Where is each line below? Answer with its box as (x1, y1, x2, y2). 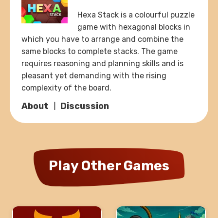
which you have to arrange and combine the (21, 35, 183, 44)
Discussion (60, 101, 109, 112)
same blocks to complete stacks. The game (21, 47, 178, 56)
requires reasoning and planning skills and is (21, 59, 183, 69)
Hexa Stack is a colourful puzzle (77, 10, 195, 20)
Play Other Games (49, 158, 169, 174)
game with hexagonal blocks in (77, 22, 190, 32)
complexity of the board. (21, 83, 111, 93)
